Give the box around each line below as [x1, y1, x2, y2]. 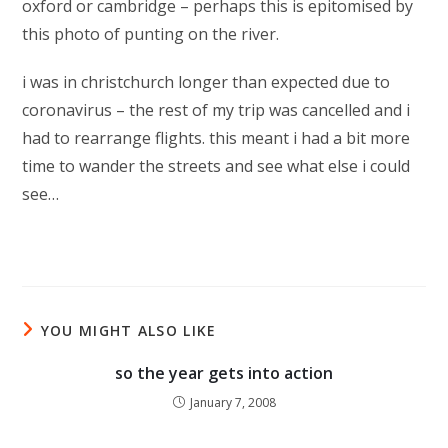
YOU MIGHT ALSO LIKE [40, 321, 217, 340]
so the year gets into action [115, 362, 333, 384]
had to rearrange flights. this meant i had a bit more [22, 127, 411, 149]
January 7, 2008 [189, 394, 276, 411]
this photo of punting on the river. [22, 23, 284, 45]
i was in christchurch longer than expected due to [22, 71, 391, 93]
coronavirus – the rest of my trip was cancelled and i [22, 99, 411, 121]
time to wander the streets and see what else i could [22, 155, 411, 177]
